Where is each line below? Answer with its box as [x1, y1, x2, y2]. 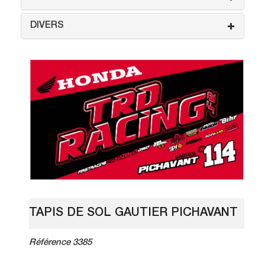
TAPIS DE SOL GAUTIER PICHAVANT [29, 207, 238, 219]
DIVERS [30, 21, 64, 31]
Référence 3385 [29, 238, 92, 247]
